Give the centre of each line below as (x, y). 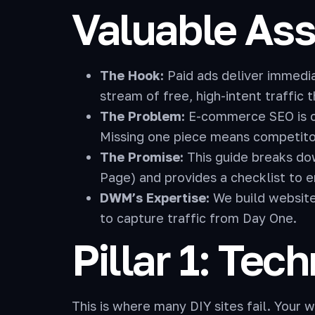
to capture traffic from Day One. (198, 218)
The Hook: (132, 75)
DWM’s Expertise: (155, 198)
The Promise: (142, 157)
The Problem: (142, 116)
